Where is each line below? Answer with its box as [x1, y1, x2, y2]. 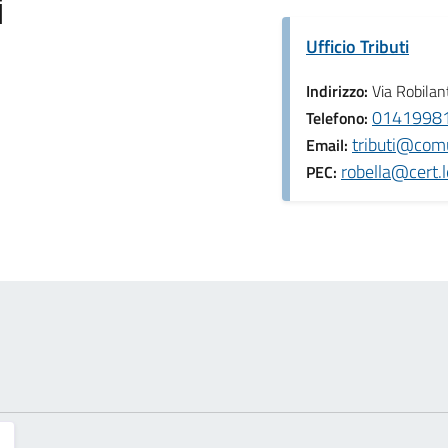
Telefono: [306, 106, 372, 131]
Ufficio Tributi [306, 33, 409, 61]
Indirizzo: [306, 79, 372, 104]
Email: [306, 133, 352, 158]
